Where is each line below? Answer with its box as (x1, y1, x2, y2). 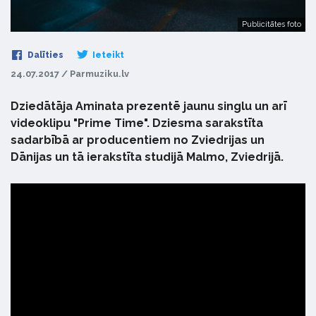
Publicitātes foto (242, 19, 301, 29)
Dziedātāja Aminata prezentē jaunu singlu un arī (11, 99, 286, 113)
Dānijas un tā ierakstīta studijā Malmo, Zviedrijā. (11, 150, 284, 164)
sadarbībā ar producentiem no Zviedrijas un (11, 133, 265, 147)
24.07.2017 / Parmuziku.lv (11, 68, 129, 79)
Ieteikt (90, 49, 124, 60)
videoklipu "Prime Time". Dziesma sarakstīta (11, 116, 263, 130)
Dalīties (25, 49, 63, 60)
